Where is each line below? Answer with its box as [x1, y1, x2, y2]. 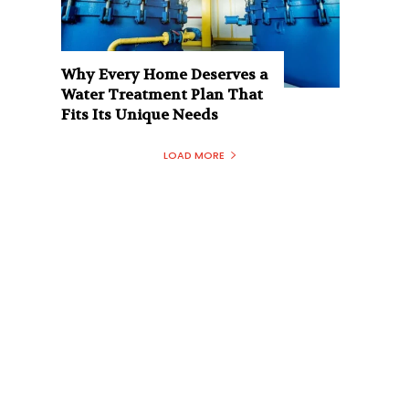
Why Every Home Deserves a [61, 64, 268, 84]
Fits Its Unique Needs [61, 104, 219, 124]
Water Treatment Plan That [61, 84, 264, 104]
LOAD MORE [163, 147, 225, 163]
